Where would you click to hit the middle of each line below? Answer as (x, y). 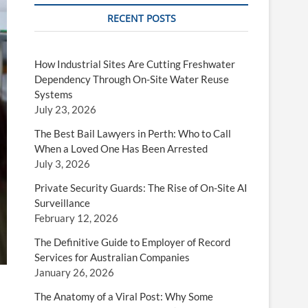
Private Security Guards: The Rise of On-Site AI (141, 188)
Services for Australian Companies (112, 257)
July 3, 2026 (62, 164)
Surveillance (62, 203)
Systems (54, 94)
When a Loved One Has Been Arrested (121, 148)
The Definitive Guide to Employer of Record (132, 242)
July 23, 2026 (65, 109)
